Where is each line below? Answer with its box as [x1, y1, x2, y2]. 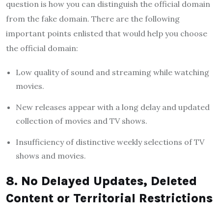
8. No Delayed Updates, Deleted [6, 173, 197, 188]
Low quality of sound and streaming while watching [16, 67, 209, 77]
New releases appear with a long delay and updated [16, 102, 210, 112]
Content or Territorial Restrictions [6, 191, 213, 205]
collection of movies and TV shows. [16, 115, 147, 126]
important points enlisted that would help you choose [6, 28, 207, 38]
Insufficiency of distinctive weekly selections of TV [16, 137, 204, 147]
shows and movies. [16, 150, 86, 161]
